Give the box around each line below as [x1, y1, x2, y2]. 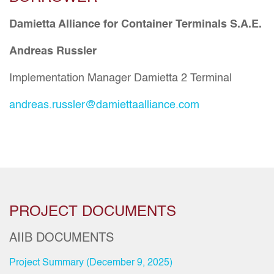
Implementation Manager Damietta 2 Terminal [9, 73, 232, 84]
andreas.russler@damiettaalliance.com [9, 100, 199, 111]
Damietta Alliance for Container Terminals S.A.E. [9, 19, 262, 30]
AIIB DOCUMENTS [9, 232, 114, 245]
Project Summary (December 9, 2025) [9, 258, 172, 268]
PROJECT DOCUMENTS [9, 205, 176, 220]
